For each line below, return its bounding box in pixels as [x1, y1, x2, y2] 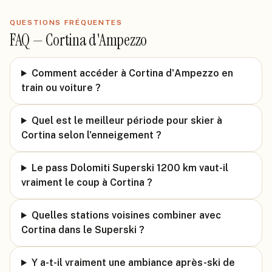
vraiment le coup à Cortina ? [21, 177, 152, 188]
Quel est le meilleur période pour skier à [31, 115, 222, 126]
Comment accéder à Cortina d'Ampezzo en [31, 67, 233, 79]
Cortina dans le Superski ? [21, 224, 144, 236]
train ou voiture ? [21, 82, 101, 93]
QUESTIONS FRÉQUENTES [10, 18, 123, 27]
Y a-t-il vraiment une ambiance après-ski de [31, 257, 235, 268]
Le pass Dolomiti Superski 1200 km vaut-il [31, 162, 228, 174]
